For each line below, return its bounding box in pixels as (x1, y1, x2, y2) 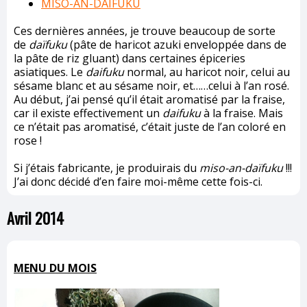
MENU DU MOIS (14, 260, 97, 275)
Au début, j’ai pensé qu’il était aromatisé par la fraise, (14, 92, 285, 107)
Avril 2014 (7, 207, 64, 229)
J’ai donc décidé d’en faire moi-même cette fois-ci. (14, 174, 262, 189)
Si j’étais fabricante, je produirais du (14, 160, 199, 175)
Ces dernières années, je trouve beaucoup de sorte (14, 23, 275, 38)
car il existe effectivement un (14, 106, 162, 121)
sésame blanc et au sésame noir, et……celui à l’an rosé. (14, 78, 289, 93)
